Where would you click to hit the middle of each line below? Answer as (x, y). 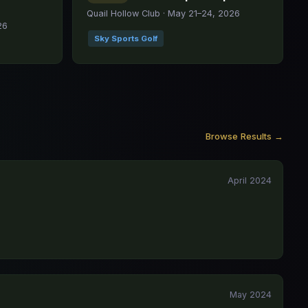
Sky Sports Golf (125, 38)
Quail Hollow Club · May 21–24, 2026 (163, 13)
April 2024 (250, 180)
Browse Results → (244, 136)
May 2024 (251, 295)
